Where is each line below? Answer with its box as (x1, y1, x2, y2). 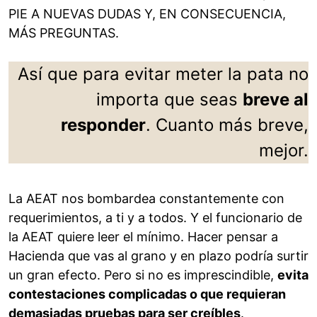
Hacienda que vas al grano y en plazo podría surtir (8, 248, 309, 264)
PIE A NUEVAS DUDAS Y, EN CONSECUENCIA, (8, 6, 286, 22)
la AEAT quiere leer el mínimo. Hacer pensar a (8, 229, 278, 245)
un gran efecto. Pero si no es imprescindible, (8, 267, 277, 283)
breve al (243, 89, 309, 110)
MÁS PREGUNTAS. (8, 25, 119, 41)
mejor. (259, 140, 309, 161)
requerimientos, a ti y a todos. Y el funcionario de (8, 210, 302, 226)
